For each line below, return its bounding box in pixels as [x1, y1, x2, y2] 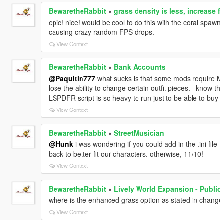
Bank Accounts [113, 61, 165, 72]
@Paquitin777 [48, 73, 95, 83]
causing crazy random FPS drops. [48, 27, 154, 37]
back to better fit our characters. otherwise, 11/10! [48, 148, 203, 159]
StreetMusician [113, 127, 164, 137]
